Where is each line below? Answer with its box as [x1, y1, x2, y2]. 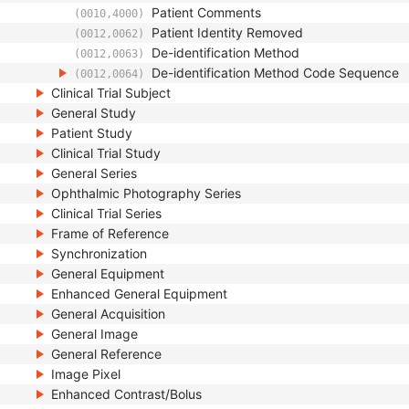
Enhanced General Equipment [51, 286, 227, 301]
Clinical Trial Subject [51, 85, 171, 100]
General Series [51, 165, 137, 181]
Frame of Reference [51, 225, 169, 241]
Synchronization [51, 246, 147, 261]
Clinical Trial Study [51, 145, 161, 161]
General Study [51, 105, 136, 121]
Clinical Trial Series [51, 205, 162, 221]
